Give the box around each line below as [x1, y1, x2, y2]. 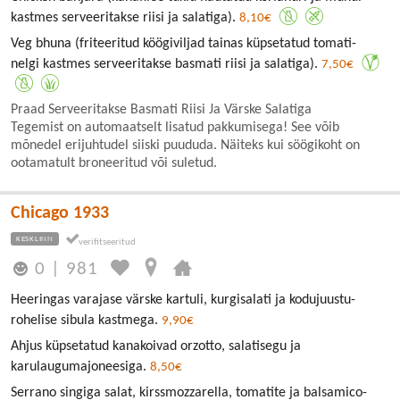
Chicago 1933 [11, 204, 109, 223]
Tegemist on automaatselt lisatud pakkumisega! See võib [11, 121, 339, 136]
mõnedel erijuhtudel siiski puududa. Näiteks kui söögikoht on [11, 138, 360, 154]
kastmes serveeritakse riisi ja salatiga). [11, 11, 239, 26]
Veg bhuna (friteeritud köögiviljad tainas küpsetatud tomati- [11, 37, 356, 52]
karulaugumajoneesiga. [11, 360, 150, 375]
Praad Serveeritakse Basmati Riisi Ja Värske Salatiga [11, 103, 312, 118]
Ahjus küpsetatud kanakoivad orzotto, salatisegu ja [11, 339, 301, 354]
